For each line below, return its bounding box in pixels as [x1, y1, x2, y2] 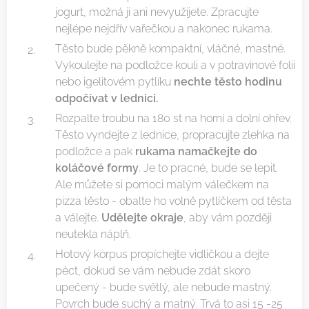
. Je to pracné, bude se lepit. [139, 161, 278, 175]
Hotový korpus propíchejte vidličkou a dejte [55, 248, 269, 261]
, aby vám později [183, 211, 272, 225]
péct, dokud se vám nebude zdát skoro [55, 264, 250, 278]
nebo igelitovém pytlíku [55, 75, 174, 89]
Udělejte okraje [101, 211, 183, 225]
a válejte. [55, 211, 101, 225]
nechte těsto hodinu [174, 75, 282, 89]
